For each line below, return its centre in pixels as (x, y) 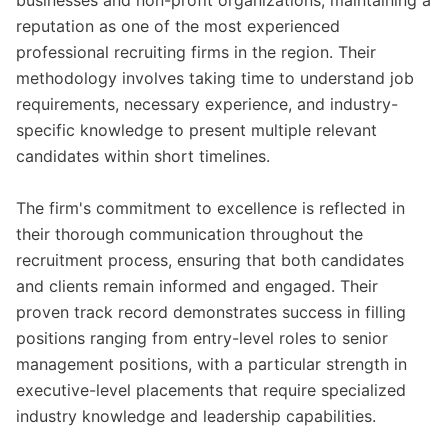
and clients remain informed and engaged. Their (197, 286)
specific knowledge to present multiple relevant (196, 130)
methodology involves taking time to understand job (215, 78)
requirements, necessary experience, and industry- (207, 104)
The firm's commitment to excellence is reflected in (210, 208)
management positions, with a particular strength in (211, 364)
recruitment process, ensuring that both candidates (210, 260)
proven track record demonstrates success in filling (211, 312)
